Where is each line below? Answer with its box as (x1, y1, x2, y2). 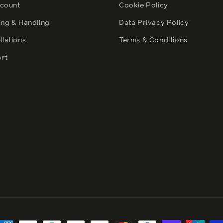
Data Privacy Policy (119, 19, 189, 27)
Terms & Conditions (119, 37, 188, 44)
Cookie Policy (119, 2, 168, 9)
